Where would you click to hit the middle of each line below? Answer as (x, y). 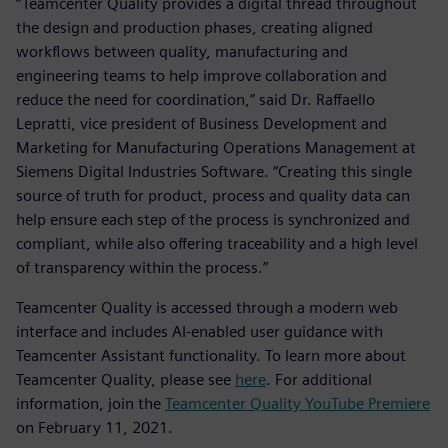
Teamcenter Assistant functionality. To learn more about (211, 355)
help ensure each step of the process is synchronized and (213, 219)
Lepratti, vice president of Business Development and (201, 123)
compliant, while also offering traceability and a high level (217, 243)
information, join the (90, 403)
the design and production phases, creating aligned (194, 27)
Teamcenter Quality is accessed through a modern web (207, 307)
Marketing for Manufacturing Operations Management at (216, 147)
